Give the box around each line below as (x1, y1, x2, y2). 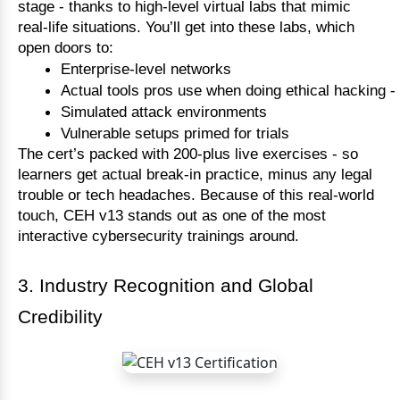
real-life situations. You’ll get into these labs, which (18, 18, 354, 37)
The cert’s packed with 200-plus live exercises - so (18, 145, 358, 163)
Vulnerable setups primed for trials (61, 124, 289, 143)
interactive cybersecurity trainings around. (18, 227, 299, 246)
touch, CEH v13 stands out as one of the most (18, 206, 326, 225)
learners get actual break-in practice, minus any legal (18, 165, 372, 184)
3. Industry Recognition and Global (18, 275, 313, 297)
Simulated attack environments (61, 103, 267, 121)
